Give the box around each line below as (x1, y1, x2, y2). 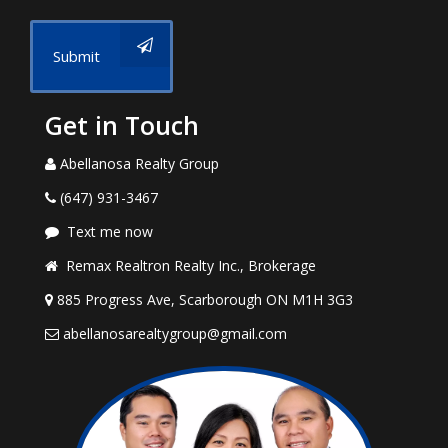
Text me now (67, 222, 153, 241)
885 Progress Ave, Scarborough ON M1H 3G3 (57, 290, 353, 309)
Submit (53, 46, 100, 66)
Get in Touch (45, 108, 199, 142)
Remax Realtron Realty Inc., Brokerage (66, 256, 316, 275)
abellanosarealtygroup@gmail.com (63, 324, 287, 343)
